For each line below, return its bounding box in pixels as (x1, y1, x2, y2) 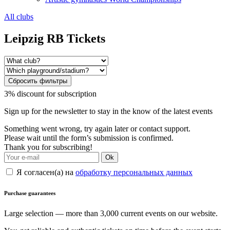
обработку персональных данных (75, 167, 193, 177)
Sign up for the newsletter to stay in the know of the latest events (4, 106, 213, 116)
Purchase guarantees (4, 189, 55, 196)
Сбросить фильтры (8, 76, 67, 85)
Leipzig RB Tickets (4, 31, 105, 45)
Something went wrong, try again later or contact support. (4, 124, 190, 133)
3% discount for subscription (4, 89, 97, 98)
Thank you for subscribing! (4, 142, 92, 151)
